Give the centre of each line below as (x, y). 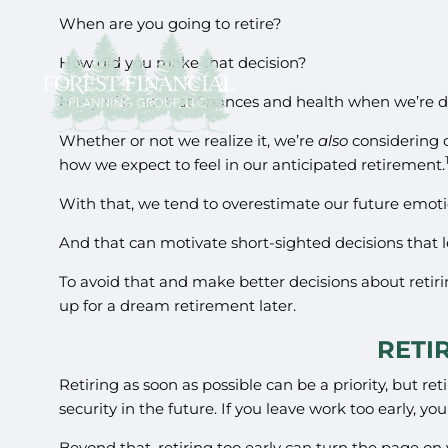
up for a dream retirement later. (178, 305)
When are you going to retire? (171, 23)
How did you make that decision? (183, 62)
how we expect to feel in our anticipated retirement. (252, 164)
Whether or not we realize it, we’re (189, 140)
